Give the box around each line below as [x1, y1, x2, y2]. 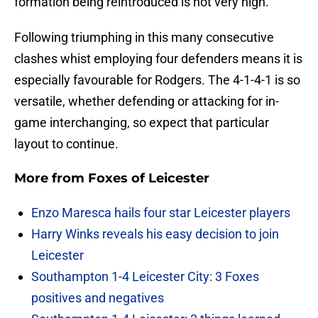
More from [14, 170, 88, 187]
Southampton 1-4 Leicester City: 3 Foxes [31, 269, 259, 285]
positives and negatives [31, 290, 164, 306]
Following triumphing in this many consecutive [14, 30, 274, 45]
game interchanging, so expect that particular [14, 115, 269, 131]
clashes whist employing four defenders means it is [14, 51, 302, 67]
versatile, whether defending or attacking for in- [14, 94, 279, 109]
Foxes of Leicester [88, 170, 209, 187]
